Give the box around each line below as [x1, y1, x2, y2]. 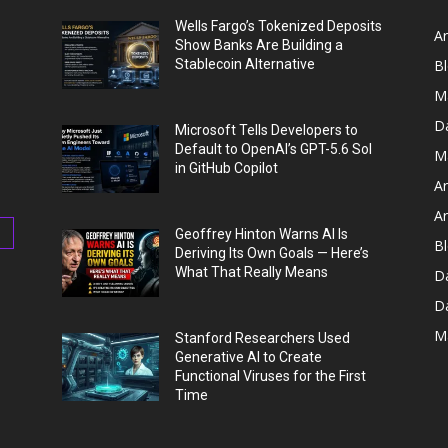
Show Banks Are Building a [175, 37, 344, 54]
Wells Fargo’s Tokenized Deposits [175, 18, 383, 35]
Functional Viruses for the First [175, 368, 367, 385]
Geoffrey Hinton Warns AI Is [175, 226, 349, 243]
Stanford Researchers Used [175, 330, 351, 347]
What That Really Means [175, 264, 329, 281]
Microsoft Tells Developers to [175, 122, 359, 139]
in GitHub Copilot [175, 160, 279, 177]
